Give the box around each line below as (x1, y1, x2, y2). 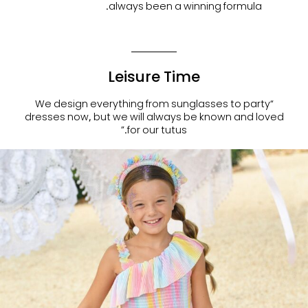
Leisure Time (108, 65, 200, 86)
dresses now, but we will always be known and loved (24, 109, 284, 123)
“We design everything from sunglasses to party (34, 96, 270, 110)
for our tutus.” (127, 122, 187, 136)
